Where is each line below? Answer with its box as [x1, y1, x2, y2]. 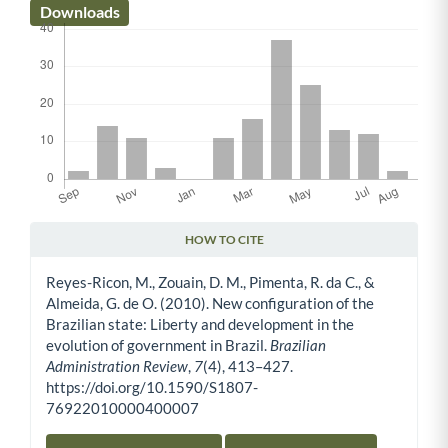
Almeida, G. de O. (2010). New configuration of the [46, 294, 374, 313]
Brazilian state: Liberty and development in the [46, 315, 354, 334]
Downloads [39, 2, 120, 22]
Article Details [29, 245, 142, 268]
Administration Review [46, 357, 188, 376]
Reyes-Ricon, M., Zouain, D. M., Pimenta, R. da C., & [46, 273, 375, 292]
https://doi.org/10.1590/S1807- [46, 378, 258, 397]
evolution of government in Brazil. [46, 336, 270, 355]
